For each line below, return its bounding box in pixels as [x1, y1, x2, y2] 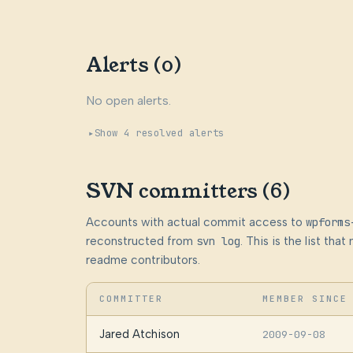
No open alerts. [85, 93, 171, 109]
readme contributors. [85, 252, 200, 267]
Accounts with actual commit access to [85, 214, 306, 229]
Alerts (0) [85, 51, 182, 80]
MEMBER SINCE [262, 292, 348, 304]
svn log [195, 233, 240, 248]
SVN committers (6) [85, 177, 291, 206]
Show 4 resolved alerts [94, 126, 225, 140]
